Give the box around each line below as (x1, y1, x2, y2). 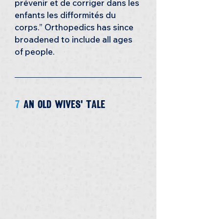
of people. (15, 46, 55, 57)
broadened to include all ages (15, 34, 134, 44)
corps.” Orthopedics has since (15, 22, 135, 32)
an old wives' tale (23, 97, 109, 112)
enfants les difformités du (15, 10, 118, 20)
